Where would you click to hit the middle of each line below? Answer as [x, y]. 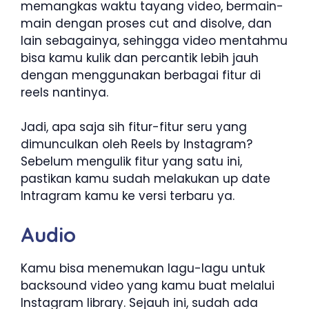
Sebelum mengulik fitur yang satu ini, [131, 162]
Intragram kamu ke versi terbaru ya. [128, 196]
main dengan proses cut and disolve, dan [146, 23]
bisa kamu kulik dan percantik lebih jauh [140, 58]
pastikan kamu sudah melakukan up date [146, 179]
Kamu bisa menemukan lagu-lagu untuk [143, 268]
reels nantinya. [64, 92]
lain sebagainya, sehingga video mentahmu [154, 40]
